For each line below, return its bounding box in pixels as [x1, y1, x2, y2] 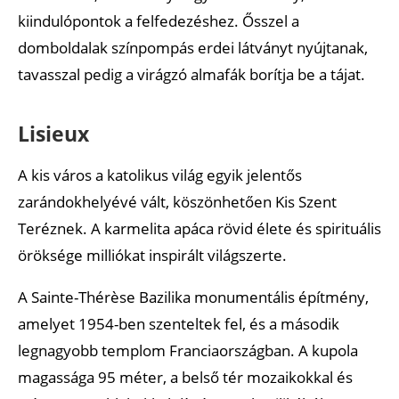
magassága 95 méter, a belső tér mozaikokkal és [18, 366, 353, 387]
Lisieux [18, 118, 89, 148]
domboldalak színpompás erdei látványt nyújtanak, [18, 37, 368, 58]
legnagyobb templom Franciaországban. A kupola [18, 339, 358, 361]
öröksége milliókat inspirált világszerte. [18, 244, 287, 265]
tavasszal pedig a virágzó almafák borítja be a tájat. [18, 63, 365, 85]
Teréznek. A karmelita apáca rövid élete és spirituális [18, 217, 381, 239]
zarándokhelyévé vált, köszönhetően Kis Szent [18, 191, 337, 212]
